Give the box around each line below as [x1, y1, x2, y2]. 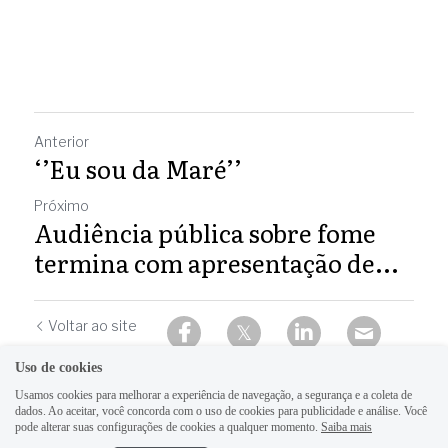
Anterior [34, 133, 89, 150]
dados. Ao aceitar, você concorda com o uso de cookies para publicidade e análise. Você [15, 404, 427, 418]
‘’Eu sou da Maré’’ [34, 151, 242, 186]
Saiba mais [321, 420, 372, 434]
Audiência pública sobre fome [34, 215, 376, 250]
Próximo [34, 197, 89, 214]
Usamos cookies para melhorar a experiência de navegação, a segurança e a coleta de [15, 388, 412, 402]
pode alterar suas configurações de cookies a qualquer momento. [15, 420, 318, 434]
